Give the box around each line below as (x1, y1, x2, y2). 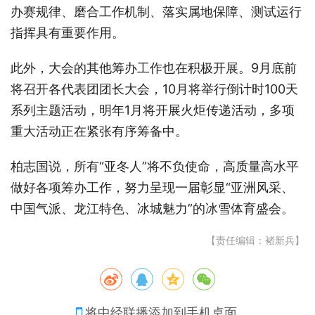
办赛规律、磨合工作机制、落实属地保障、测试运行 (11, 4, 302, 19)
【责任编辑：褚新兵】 (206, 233, 304, 246)
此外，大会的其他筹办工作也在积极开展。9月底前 (11, 60, 297, 75)
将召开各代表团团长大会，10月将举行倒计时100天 (11, 81, 298, 96)
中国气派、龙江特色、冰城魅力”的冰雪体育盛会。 (11, 200, 294, 216)
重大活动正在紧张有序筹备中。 (11, 123, 188, 139)
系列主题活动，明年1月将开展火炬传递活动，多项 (11, 102, 295, 117)
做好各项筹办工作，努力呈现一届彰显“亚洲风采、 (11, 179, 294, 195)
